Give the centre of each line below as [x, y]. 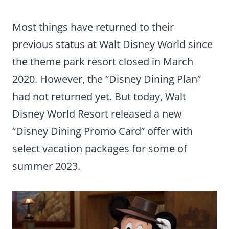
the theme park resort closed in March [103, 62]
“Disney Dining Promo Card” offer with [102, 131]
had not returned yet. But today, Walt [99, 96]
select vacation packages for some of [100, 148]
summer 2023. [46, 166]
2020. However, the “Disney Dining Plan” [107, 79]
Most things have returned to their [93, 27]
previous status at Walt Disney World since [112, 44]
